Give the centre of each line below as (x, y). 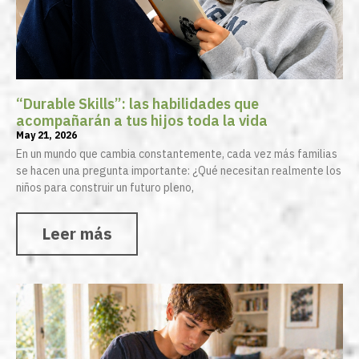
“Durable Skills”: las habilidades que (137, 104)
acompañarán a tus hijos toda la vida (142, 121)
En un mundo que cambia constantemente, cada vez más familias (177, 154)
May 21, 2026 (46, 135)
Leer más (77, 234)
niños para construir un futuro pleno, (105, 188)
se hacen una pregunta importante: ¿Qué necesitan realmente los (179, 171)
